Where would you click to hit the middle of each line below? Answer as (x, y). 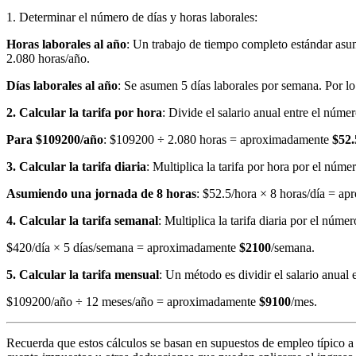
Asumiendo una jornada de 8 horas (101, 194)
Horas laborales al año (66, 44)
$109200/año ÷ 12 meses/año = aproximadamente (133, 302)
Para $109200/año (55, 140)
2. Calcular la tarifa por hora (84, 113)
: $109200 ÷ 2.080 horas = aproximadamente (218, 140)
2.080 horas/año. (48, 59)
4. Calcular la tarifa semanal (82, 221)
